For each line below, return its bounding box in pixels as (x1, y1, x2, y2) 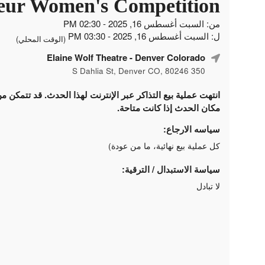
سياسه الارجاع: (163, 122, 220, 135)
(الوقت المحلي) (16, 33, 66, 44)
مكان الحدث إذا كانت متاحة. (117, 101, 220, 114)
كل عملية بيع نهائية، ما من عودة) (108, 140, 220, 151)
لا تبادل (196, 180, 220, 192)
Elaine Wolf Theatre (47, 50, 127, 64)
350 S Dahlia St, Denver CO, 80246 (191, 64, 205, 76)
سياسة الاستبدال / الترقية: (122, 163, 220, 175)
